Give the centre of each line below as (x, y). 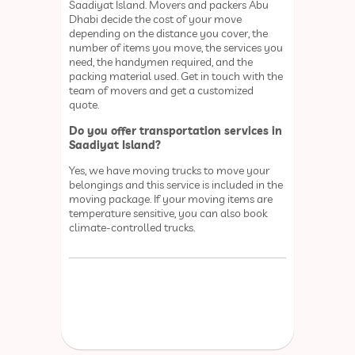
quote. (86, 105)
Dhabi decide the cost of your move (156, 19)
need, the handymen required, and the (161, 62)
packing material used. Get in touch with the (176, 76)
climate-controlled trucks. (134, 227)
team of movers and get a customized (162, 91)
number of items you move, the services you (176, 48)
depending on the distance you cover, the (169, 34)
